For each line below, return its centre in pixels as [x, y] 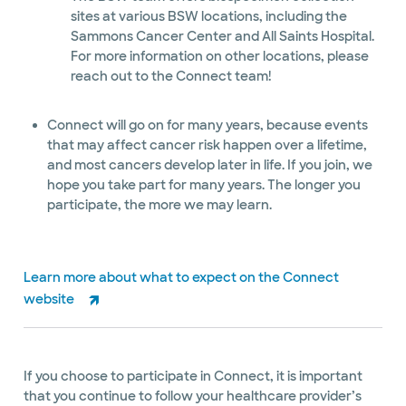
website [50, 299]
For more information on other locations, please [219, 56]
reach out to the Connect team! [170, 76]
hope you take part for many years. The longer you [203, 185]
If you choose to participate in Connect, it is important [193, 376]
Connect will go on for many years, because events [207, 125]
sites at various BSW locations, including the [208, 16]
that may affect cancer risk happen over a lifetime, [207, 145]
